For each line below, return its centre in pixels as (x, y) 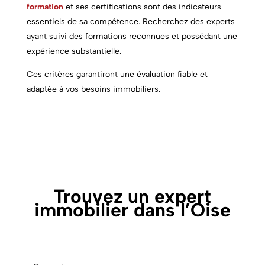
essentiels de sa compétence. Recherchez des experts (130, 21)
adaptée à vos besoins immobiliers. (93, 89)
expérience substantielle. (74, 51)
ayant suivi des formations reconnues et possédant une (132, 36)
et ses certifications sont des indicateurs (143, 7)
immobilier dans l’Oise (132, 210)
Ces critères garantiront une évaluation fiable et (117, 74)
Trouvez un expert (132, 196)
